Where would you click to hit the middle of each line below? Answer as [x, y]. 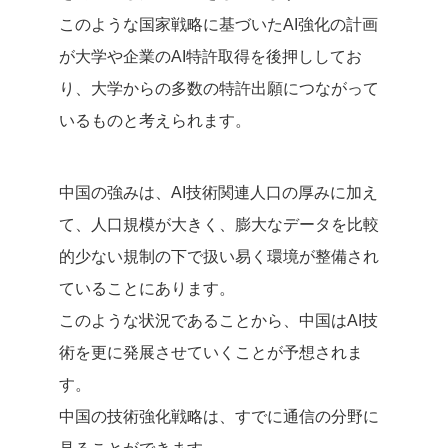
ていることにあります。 [147, 288]
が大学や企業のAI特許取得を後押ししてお [210, 56]
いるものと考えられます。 [155, 120]
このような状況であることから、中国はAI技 [218, 320]
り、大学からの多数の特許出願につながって [219, 88]
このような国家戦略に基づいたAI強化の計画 [218, 24]
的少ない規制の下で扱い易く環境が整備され [219, 256]
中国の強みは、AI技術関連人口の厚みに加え [218, 192]
